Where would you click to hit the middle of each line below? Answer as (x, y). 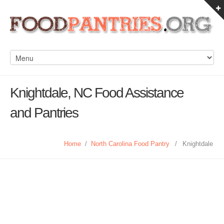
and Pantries (44, 113)
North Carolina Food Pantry (130, 144)
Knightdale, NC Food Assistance (97, 93)
